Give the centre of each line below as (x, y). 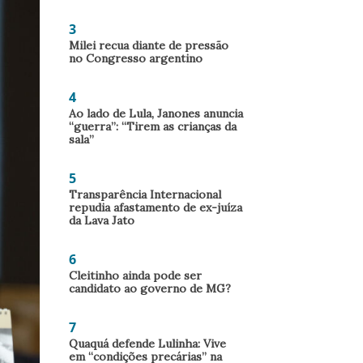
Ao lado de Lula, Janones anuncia (156, 113)
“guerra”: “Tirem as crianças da (153, 126)
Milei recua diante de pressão (149, 45)
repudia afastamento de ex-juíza (156, 207)
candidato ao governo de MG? (150, 288)
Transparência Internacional (145, 194)
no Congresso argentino (136, 58)
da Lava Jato (102, 220)
